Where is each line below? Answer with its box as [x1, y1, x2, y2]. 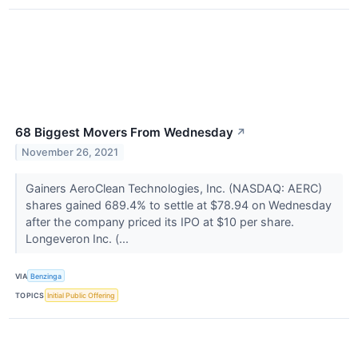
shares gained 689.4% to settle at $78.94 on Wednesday [25, 198, 332, 213]
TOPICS [15, 290, 45, 300]
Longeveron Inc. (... [25, 232, 132, 246]
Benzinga [30, 271, 62, 280]
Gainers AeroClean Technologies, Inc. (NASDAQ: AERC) [25, 181, 322, 196]
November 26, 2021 [22, 146, 119, 158]
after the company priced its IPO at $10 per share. [25, 215, 294, 229]
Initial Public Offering [47, 290, 116, 300]
